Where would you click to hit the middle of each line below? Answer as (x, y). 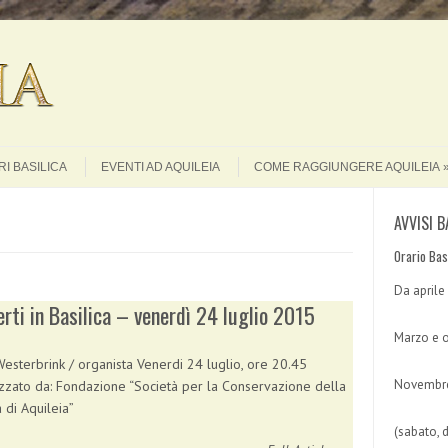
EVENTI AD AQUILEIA (160, 167)
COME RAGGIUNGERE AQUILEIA (347, 167)
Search (246, 56)
